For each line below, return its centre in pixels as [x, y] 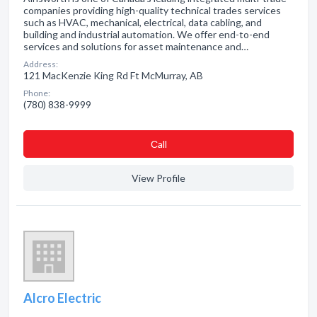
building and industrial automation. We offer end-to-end [146, 34]
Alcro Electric [62, 298]
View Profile [158, 178]
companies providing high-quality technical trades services [152, 10]
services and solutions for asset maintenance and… [136, 46]
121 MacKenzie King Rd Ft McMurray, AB [113, 75]
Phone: [37, 93]
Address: [41, 64]
